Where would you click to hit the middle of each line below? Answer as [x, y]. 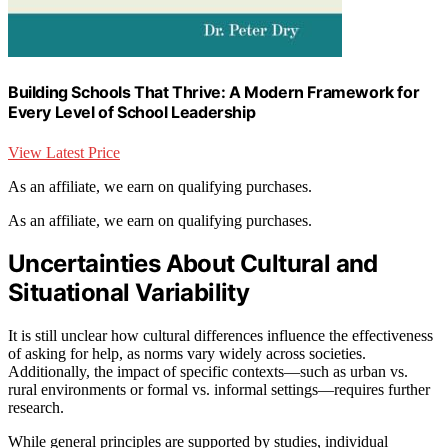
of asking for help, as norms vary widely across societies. [187, 354]
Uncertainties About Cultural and [193, 264]
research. [36, 408]
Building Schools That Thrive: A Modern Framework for [214, 92]
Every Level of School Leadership [132, 112]
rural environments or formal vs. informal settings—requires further [219, 390]
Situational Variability [129, 293]
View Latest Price [64, 152]
